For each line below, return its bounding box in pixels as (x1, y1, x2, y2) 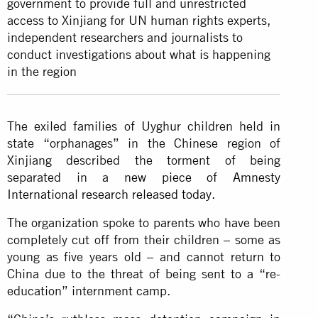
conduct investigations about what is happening (7, 46, 270, 62)
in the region (7, 63, 77, 79)
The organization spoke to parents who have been (7, 214, 281, 230)
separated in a (7, 169, 125, 185)
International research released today (7, 186, 212, 202)
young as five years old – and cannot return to (7, 248, 281, 264)
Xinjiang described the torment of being (7, 152, 281, 168)
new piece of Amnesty (124, 169, 281, 185)
